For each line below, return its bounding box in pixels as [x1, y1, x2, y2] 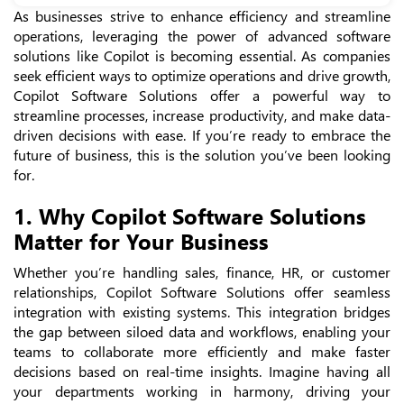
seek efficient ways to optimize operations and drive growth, [14, 66, 390, 85]
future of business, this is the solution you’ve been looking [14, 145, 390, 164]
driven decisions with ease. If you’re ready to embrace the [14, 125, 390, 144]
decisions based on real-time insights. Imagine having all [14, 362, 390, 381]
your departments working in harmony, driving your [14, 381, 390, 400]
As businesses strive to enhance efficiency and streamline [14, 6, 390, 25]
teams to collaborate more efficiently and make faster [14, 342, 390, 361]
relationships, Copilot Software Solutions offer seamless [14, 282, 390, 301]
